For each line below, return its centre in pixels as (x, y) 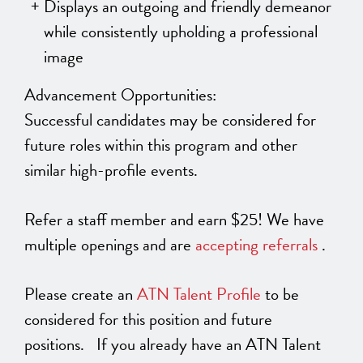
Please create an (81, 294)
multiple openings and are (110, 244)
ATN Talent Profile (199, 294)
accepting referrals (256, 244)
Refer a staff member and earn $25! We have (174, 219)
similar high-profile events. (111, 170)
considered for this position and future (148, 319)
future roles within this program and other (161, 145)
